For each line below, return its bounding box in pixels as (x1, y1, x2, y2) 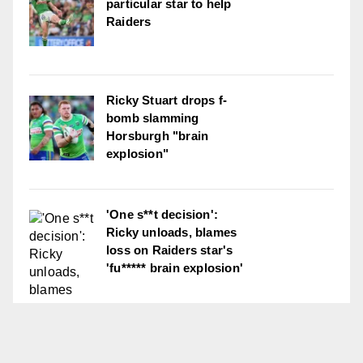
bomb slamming (106, 111, 199, 126)
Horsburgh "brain (106, 129, 209, 143)
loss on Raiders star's (106, 243, 233, 258)
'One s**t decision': (106, 207, 218, 222)
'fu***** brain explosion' (106, 261, 243, 275)
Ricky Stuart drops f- (106, 93, 228, 108)
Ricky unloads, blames (106, 225, 237, 240)
